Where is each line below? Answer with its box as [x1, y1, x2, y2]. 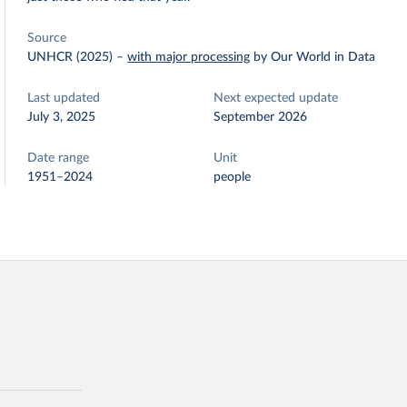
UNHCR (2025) [27, 51, 114, 64]
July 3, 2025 [27, 111, 96, 124]
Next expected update [213, 92, 339, 104]
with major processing [127, 51, 251, 64]
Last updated [27, 92, 101, 104]
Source [27, 32, 67, 45]
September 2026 [213, 111, 308, 124]
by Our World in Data [253, 51, 376, 64]
